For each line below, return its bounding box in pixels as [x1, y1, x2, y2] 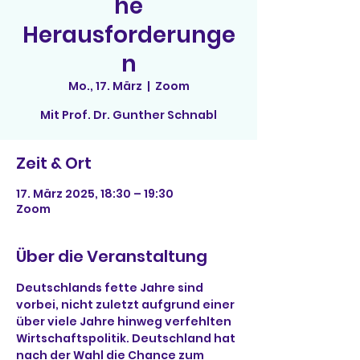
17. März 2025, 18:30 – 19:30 [16, 186, 174, 202]
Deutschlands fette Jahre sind [16, 280, 206, 296]
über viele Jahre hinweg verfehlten [16, 313, 234, 329]
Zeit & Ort [16, 152, 92, 174]
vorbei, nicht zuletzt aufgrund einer [16, 297, 237, 313]
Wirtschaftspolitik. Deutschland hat [16, 330, 238, 346]
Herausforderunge [22, 19, 235, 51]
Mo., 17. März [67, 78, 142, 94]
